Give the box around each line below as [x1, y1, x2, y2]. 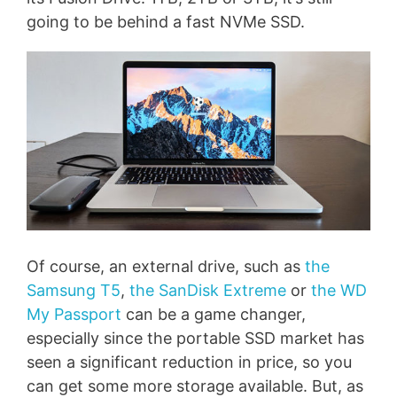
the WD [311, 280, 367, 300]
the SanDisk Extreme [129, 280, 286, 300]
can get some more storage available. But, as [27, 376, 363, 395]
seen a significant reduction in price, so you [27, 352, 352, 371]
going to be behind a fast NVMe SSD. [27, 12, 305, 32]
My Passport [27, 304, 121, 323]
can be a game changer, [121, 304, 306, 323]
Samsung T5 [27, 280, 121, 300]
